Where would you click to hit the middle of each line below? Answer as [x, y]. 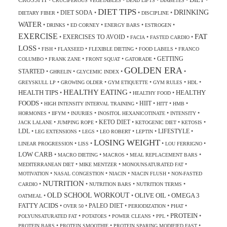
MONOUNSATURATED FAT [153, 165]
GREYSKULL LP [37, 83]
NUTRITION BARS [110, 184]
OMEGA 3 [185, 196]
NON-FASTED [186, 174]
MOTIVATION [33, 174]
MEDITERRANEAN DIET [46, 165]
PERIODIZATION [147, 206]
